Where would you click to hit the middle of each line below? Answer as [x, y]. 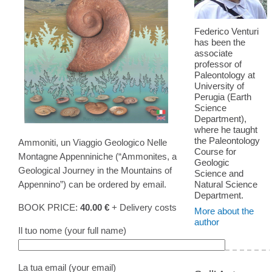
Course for [215, 151]
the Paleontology [227, 141]
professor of [218, 64]
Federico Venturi [226, 31]
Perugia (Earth [223, 97]
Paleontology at [225, 75]
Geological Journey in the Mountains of [95, 170]
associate [213, 53]
